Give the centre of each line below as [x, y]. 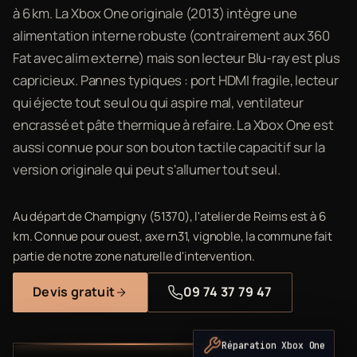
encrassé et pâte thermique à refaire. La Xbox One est [173, 124]
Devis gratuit [74, 292]
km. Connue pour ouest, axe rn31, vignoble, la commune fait [173, 236]
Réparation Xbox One [273, 343]
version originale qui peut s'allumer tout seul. [147, 169]
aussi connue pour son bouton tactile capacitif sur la [169, 147]
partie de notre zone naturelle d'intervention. [134, 256]
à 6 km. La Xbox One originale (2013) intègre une [155, 13]
